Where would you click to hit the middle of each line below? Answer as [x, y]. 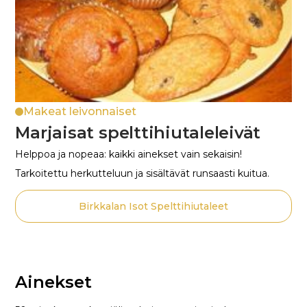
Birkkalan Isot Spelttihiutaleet [153, 207]
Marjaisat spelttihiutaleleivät [138, 133]
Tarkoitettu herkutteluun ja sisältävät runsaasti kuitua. [143, 174]
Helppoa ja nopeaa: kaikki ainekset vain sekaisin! [129, 155]
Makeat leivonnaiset [80, 112]
